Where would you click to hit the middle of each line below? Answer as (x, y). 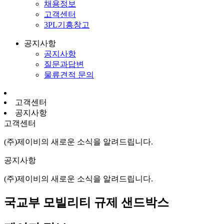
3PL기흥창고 (67, 24)
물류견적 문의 (69, 74)
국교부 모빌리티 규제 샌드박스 (86, 202)
